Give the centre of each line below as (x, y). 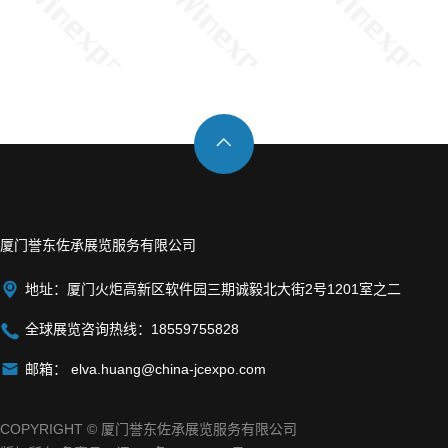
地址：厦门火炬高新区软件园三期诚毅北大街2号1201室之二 (213, 289)
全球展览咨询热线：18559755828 (132, 329)
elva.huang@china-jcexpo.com (166, 369)
